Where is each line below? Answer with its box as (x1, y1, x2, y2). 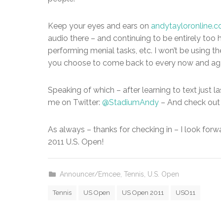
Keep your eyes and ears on (48, 21, 151, 31)
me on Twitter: (48, 98, 102, 107)
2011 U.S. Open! (48, 137, 104, 147)
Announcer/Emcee (60, 170, 121, 178)
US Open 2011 (122, 189, 164, 196)
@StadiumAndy (102, 98, 159, 107)
